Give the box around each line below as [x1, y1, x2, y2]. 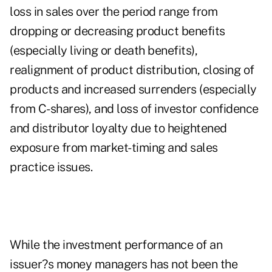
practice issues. [10, 160, 92, 175]
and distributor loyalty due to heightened [10, 121, 227, 136]
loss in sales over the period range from [10, 4, 217, 19]
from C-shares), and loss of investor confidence [10, 101, 259, 117]
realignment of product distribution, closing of [10, 63, 254, 78]
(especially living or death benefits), [10, 43, 197, 58]
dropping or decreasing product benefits [10, 24, 225, 39]
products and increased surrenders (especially [10, 82, 257, 97]
